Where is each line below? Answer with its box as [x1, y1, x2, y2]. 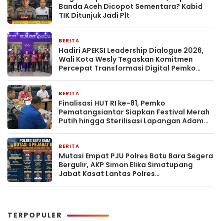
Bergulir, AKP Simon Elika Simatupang [59, 160, 193, 170]
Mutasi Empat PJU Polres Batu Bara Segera [59, 151, 213, 161]
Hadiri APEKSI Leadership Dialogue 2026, [59, 45, 204, 55]
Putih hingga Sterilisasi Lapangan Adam [59, 116, 204, 126]
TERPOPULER [7, 210, 62, 220]
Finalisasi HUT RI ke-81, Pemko [59, 98, 165, 108]
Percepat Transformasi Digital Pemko [59, 63, 196, 73]
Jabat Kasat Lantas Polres [59, 169, 155, 179]
